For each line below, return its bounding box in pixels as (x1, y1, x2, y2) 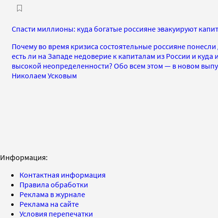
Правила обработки (19, 179, 88, 189)
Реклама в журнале (19, 189, 85, 199)
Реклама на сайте (19, 199, 79, 209)
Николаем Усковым (12, 70, 77, 80)
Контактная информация (19, 169, 106, 180)
